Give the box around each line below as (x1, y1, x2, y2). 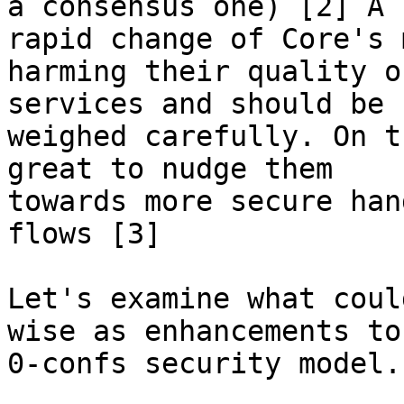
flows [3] (7, 217, 161, 250)
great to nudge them (7, 152, 333, 185)
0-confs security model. (7, 347, 401, 380)
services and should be (7, 87, 384, 120)
